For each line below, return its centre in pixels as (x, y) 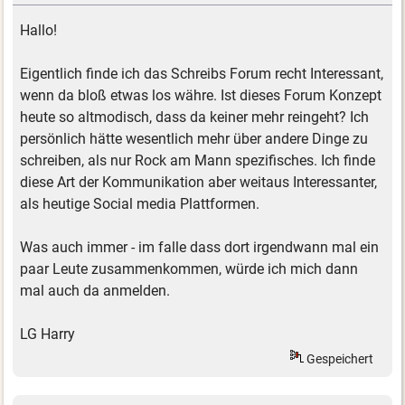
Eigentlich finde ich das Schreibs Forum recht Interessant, (202, 74)
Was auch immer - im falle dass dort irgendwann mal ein (200, 248)
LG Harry (48, 334)
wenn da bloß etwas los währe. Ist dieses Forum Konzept (201, 96)
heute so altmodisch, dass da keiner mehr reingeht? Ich (195, 118)
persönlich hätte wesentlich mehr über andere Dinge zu (194, 139)
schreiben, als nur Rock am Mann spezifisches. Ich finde (198, 161)
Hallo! (39, 31)
